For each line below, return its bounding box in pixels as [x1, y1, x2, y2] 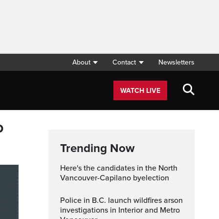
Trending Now [60, 141, 134, 155]
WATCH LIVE [120, 87, 160, 95]
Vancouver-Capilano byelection [60, 173, 169, 183]
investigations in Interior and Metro [60, 205, 180, 215]
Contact [112, 58, 136, 66]
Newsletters [158, 58, 195, 66]
